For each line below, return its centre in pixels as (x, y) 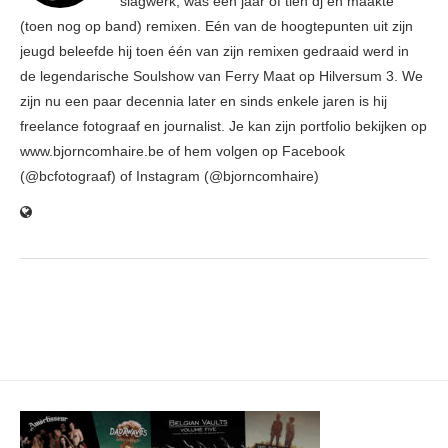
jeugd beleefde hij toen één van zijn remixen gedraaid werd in (214, 51)
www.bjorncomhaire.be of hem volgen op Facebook (182, 151)
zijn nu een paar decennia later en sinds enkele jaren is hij (203, 101)
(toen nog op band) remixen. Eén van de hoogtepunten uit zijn (216, 26)
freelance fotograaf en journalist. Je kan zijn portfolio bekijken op (223, 126)
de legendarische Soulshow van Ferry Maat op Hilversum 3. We (221, 76)
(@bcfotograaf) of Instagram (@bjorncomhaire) (169, 176)
